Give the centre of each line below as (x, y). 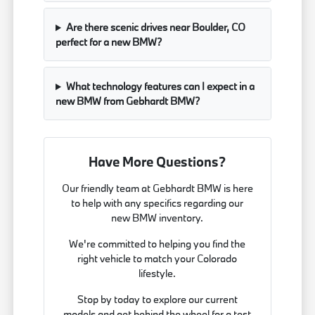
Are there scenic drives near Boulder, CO (155, 27)
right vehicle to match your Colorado (157, 259)
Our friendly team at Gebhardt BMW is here (157, 188)
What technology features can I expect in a (160, 86)
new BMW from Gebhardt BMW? (128, 101)
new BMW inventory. (157, 218)
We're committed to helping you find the (157, 244)
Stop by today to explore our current (157, 300)
